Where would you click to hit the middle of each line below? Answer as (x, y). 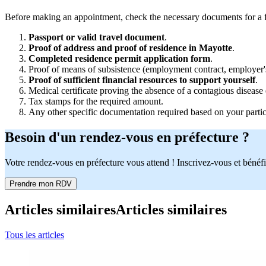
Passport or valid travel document (96, 37)
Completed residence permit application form (119, 59)
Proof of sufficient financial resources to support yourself (142, 80)
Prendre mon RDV (41, 184)
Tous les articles (34, 235)
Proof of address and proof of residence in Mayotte (130, 48)
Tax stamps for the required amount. (96, 102)
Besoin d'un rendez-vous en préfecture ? (127, 137)
